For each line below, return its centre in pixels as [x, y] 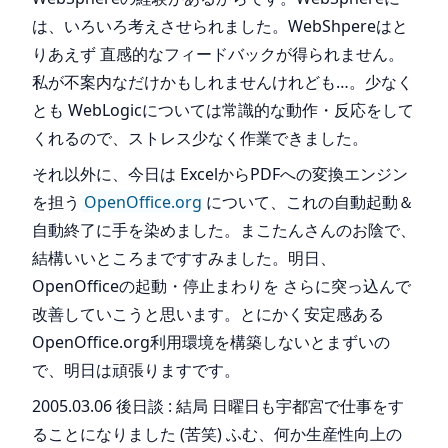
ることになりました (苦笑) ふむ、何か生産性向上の [217, 434]
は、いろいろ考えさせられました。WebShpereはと [220, 26]
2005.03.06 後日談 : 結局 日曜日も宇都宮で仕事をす [218, 406]
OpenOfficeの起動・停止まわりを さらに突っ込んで [221, 286]
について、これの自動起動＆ [308, 202]
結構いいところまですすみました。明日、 [184, 258]
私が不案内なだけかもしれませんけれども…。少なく [222, 82]
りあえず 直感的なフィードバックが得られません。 [218, 54]
